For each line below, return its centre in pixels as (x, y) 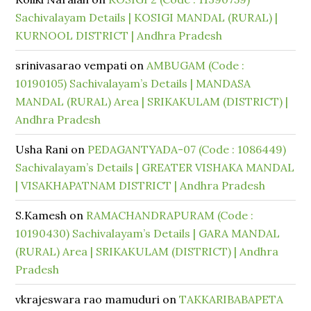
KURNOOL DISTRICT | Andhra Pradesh (119, 35)
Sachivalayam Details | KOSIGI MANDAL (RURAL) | (147, 17)
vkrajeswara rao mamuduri (88, 299)
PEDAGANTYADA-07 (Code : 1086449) (187, 149)
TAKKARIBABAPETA (232, 299)
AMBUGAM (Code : (196, 65)
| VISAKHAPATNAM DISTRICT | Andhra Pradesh (141, 185)
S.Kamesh (41, 215)
